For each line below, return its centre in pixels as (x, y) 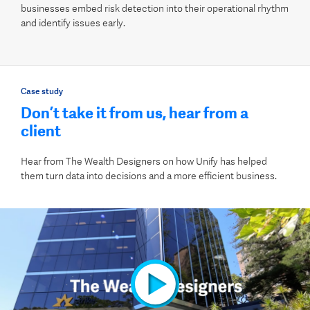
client (41, 131)
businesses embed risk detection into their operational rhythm (155, 9)
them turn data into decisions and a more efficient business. (149, 176)
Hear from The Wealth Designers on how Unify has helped (144, 162)
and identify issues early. (73, 23)
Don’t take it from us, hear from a (135, 113)
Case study (42, 91)
